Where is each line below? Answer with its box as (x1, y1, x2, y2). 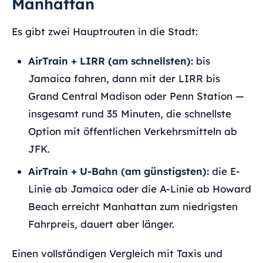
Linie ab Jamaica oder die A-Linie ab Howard (28, 183, 251, 195)
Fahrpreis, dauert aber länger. (28, 218, 174, 230)
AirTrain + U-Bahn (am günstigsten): (28, 165, 209, 177)
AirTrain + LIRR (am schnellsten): (28, 55, 193, 67)
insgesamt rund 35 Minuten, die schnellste (28, 107, 231, 120)
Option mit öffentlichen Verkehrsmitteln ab (28, 125, 237, 137)
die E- (209, 165, 240, 177)
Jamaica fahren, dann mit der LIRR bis (28, 72, 220, 85)
